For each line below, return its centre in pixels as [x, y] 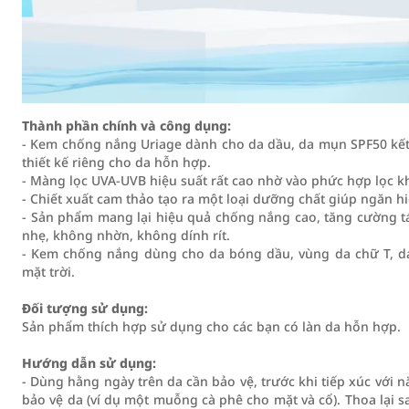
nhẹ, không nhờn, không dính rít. [126, 235]
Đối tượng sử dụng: [85, 308]
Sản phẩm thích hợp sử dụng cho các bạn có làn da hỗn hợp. [211, 326]
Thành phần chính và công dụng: [126, 126]
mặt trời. [48, 272]
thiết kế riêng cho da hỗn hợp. [116, 162]
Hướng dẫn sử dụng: [89, 363]
